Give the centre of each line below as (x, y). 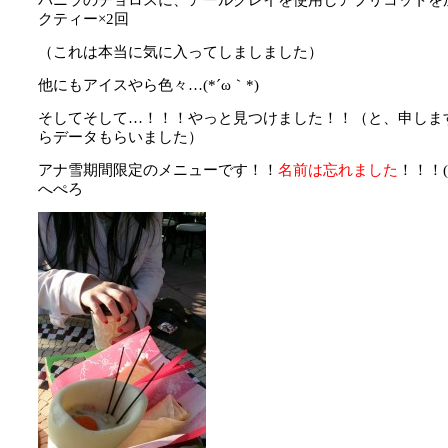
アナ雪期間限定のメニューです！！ (158, 169)
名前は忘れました (338, 169)
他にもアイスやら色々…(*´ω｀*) (148, 84)
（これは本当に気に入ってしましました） (180, 51)
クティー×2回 (83, 18)
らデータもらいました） (120, 136)
